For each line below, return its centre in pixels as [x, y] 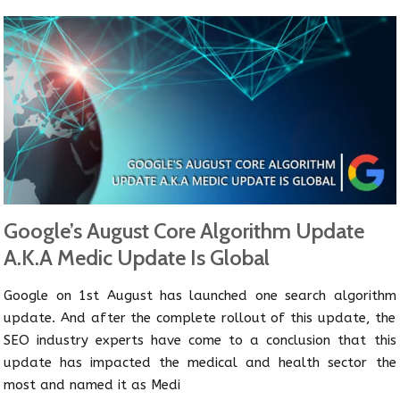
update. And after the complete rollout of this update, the [200, 317]
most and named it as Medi [92, 384]
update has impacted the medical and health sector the [200, 362]
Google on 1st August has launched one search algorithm [200, 295]
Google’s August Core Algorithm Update [184, 230]
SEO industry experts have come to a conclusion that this [200, 340]
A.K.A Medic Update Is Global [137, 257]
